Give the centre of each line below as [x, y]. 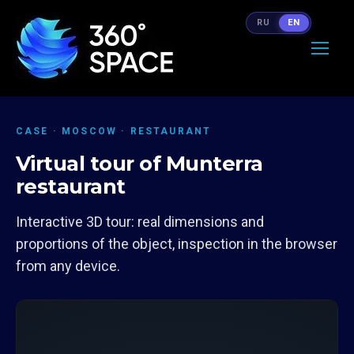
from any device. [68, 266]
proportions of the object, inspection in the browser [177, 244]
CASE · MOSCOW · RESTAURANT [114, 131]
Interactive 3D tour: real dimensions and [140, 222]
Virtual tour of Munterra [139, 164]
